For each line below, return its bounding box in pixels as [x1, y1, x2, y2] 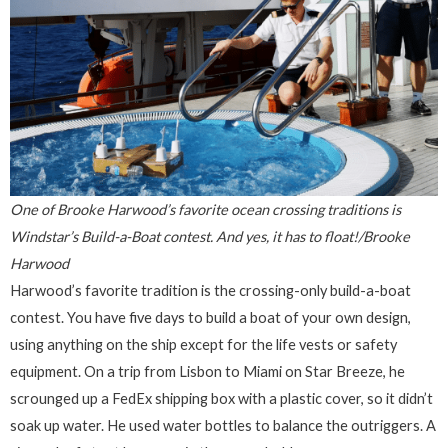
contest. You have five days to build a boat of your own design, [10, 309, 411, 327]
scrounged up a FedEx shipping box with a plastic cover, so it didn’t [10, 390, 433, 408]
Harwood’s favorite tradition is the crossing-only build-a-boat [10, 282, 411, 300]
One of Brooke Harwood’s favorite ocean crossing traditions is [10, 201, 401, 219]
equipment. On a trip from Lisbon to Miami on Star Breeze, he [10, 363, 405, 381]
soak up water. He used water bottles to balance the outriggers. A [10, 417, 436, 435]
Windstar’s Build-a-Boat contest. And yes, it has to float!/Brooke [10, 228, 410, 246]
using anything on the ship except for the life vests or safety [10, 336, 397, 354]
